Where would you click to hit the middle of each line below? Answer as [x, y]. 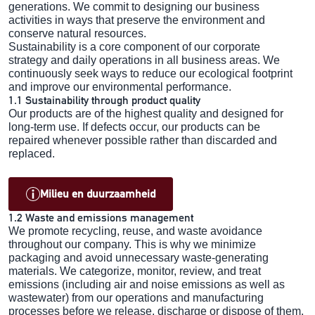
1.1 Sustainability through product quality [104, 100]
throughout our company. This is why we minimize [132, 244]
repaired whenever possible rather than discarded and [143, 140]
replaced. [32, 153]
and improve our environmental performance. [120, 86]
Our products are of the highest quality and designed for [146, 113]
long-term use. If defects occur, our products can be [134, 127]
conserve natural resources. [77, 33]
